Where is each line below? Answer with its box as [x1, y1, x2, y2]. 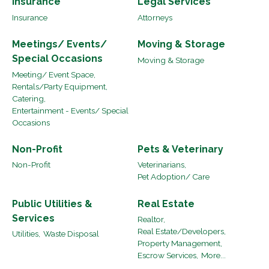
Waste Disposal [43, 229, 99, 239]
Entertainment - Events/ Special [12, 105, 128, 115]
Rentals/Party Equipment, [12, 81, 107, 91]
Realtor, [138, 214, 165, 225]
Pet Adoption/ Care [138, 172, 210, 182]
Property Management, [138, 238, 222, 249]
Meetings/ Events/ [12, 38, 107, 50]
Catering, [12, 93, 46, 103]
